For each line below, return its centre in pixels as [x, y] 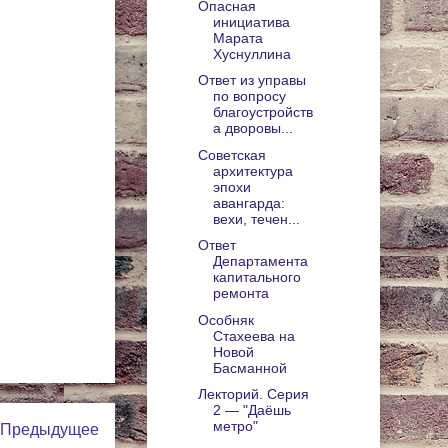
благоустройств [262, 112]
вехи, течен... [256, 218]
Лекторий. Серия [253, 394]
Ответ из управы [251, 80]
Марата [237, 37]
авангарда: [248, 202]
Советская [231, 154]
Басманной [249, 367]
